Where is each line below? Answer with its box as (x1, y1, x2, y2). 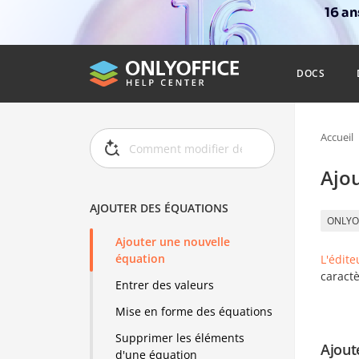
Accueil (321, 130, 353, 144)
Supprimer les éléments (115, 330, 245, 346)
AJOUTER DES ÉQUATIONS (90, 200, 229, 216)
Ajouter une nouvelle (115, 234, 231, 250)
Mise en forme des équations (115, 304, 273, 320)
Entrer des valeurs (115, 277, 215, 293)
